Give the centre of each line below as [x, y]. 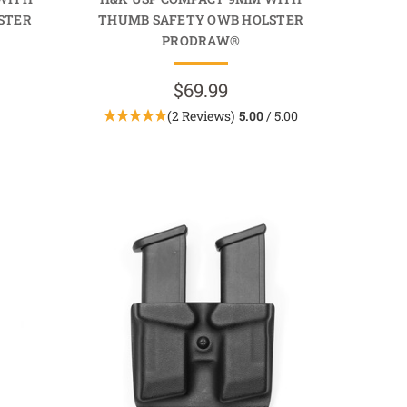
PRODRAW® [201, 40]
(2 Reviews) [201, 115]
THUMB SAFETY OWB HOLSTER [201, 19]
